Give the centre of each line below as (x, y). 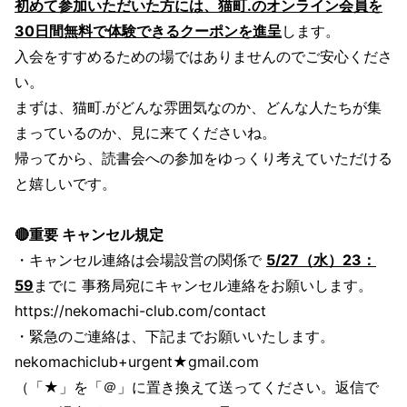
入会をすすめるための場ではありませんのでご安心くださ (203, 57)
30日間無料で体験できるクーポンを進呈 (148, 31)
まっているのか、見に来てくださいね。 (145, 133)
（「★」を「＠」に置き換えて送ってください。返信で (197, 387)
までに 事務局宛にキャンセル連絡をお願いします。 (203, 286)
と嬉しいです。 (65, 184)
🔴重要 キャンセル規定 (89, 235)
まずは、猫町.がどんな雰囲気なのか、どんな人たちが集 (198, 108)
